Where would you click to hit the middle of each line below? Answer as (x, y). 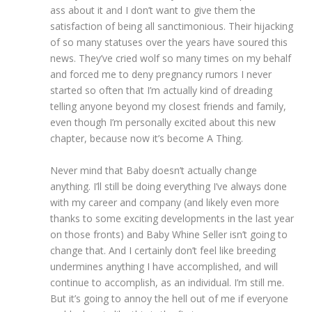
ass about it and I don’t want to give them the (153, 10)
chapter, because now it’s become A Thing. (147, 139)
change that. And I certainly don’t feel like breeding (163, 250)
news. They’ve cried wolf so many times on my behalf (171, 58)
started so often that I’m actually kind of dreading (162, 91)
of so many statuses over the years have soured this (169, 42)
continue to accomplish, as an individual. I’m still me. (167, 282)
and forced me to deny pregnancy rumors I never (161, 75)
